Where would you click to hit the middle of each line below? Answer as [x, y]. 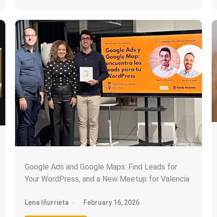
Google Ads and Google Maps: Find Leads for [101, 167]
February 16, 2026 [111, 202]
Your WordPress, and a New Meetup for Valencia [107, 179]
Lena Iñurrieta [46, 202]
